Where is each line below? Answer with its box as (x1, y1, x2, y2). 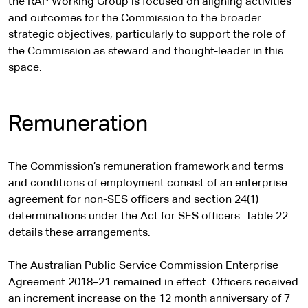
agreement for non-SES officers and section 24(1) (8, 195, 258, 206)
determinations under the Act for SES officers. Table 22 (8, 211, 288, 222)
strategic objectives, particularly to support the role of (8, 30, 285, 41)
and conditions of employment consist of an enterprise (8, 178, 287, 189)
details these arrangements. (8, 228, 151, 239)
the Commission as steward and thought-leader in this (8, 46, 283, 57)
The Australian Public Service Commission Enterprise (8, 261, 278, 272)
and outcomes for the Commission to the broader (8, 13, 261, 24)
